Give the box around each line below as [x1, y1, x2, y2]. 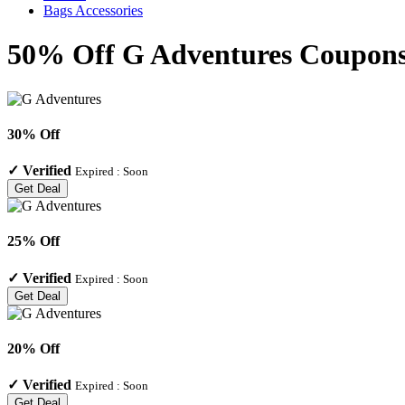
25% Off [7, 233, 60, 250]
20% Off [7, 340, 60, 356]
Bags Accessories [43, 2, 143, 18]
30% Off [7, 126, 60, 142]
